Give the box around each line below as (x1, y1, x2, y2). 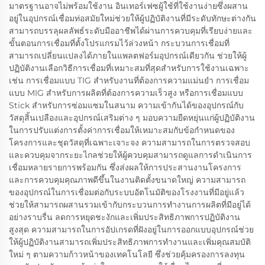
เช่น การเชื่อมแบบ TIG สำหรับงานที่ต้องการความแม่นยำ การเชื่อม (9, 75, 249, 86)
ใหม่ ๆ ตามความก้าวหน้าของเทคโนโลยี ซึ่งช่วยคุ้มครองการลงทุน (9, 249, 245, 260)
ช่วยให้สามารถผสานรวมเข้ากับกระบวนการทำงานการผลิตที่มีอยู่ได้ (9, 199, 251, 210)
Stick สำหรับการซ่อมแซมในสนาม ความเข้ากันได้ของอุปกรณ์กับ (9, 100, 244, 111)
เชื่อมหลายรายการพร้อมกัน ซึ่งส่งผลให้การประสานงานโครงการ (9, 162, 241, 173)
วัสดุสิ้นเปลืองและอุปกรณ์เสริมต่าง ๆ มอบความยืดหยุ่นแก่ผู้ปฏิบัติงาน (9, 112, 255, 123)
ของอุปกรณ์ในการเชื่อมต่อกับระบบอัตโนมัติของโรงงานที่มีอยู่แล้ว (9, 187, 244, 198)
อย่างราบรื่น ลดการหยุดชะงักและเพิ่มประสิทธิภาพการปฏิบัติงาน (9, 212, 240, 222)
